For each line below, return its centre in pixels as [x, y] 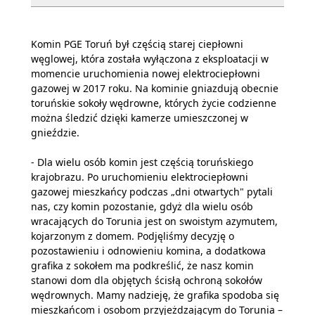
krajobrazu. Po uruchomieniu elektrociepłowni [140, 176]
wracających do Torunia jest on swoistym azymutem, [154, 221]
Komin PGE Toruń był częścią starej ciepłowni [137, 44]
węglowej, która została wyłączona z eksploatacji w [150, 58]
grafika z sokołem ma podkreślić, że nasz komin [142, 265]
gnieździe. [55, 132]
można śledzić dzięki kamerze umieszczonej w [140, 117]
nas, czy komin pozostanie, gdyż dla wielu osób [142, 206]
